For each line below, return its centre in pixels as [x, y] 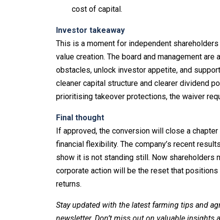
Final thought [80, 118]
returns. [69, 184]
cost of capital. [97, 9]
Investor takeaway [90, 30]
